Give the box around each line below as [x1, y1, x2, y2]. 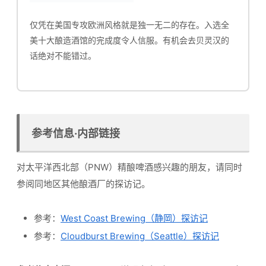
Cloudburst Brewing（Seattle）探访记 [61, 230, 219, 242]
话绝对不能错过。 [30, 50, 96, 61]
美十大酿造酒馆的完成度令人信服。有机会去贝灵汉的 [30, 34, 229, 45]
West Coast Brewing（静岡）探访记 [61, 212, 208, 224]
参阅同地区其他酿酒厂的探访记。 [17, 178, 150, 189]
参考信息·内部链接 [31, 126, 120, 140]
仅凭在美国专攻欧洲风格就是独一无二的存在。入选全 [30, 19, 229, 30]
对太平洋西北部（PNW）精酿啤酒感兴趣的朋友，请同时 [17, 161, 242, 173]
